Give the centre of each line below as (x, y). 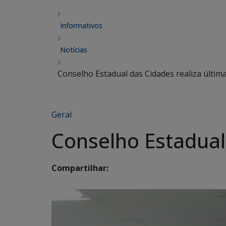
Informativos (81, 25)
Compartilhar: (80, 168)
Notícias (74, 50)
